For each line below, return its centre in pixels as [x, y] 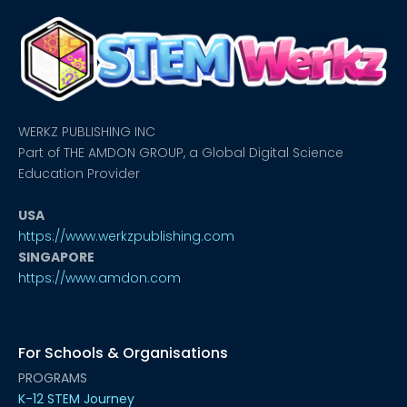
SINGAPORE [56, 257]
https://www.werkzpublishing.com [126, 236]
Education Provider [79, 173]
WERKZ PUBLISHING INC [87, 131]
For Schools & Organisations [123, 352]
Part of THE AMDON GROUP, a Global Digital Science [181, 152]
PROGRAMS [53, 377]
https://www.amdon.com [99, 278]
